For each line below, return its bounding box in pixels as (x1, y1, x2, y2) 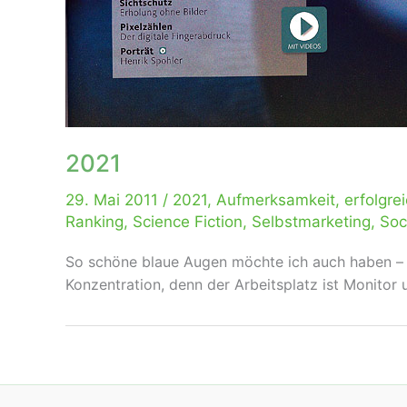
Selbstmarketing (252, 213, 371, 231)
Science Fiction (133, 213, 243, 231)
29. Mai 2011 (65, 191, 163, 209)
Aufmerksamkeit (216, 191, 335, 209)
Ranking (65, 213, 124, 231)
